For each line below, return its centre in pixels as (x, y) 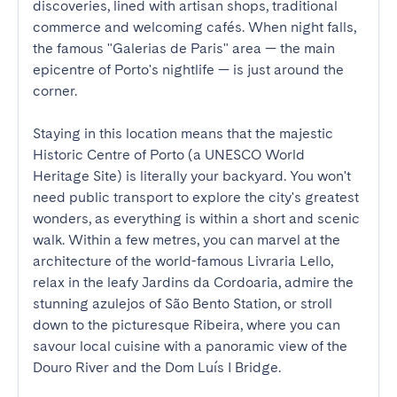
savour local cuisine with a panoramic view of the (190, 346)
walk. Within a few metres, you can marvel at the (187, 240)
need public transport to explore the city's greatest (196, 197)
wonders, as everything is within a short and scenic (196, 218)
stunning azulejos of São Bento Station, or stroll (183, 304)
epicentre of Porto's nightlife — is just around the (188, 70)
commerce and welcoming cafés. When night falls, (195, 27)
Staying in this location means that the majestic (183, 133)
